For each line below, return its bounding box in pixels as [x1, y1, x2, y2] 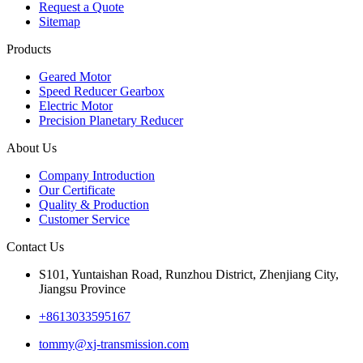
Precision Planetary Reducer [39, 113, 183, 127]
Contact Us [6, 239, 64, 254]
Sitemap [39, 14, 80, 28]
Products [6, 41, 51, 56]
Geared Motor [39, 69, 111, 83]
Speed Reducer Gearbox [39, 83, 164, 98]
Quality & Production [39, 197, 149, 211]
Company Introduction [39, 168, 155, 182]
